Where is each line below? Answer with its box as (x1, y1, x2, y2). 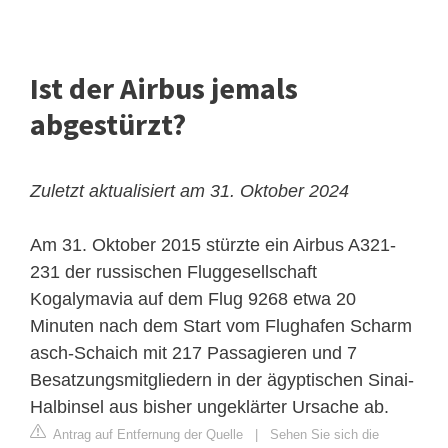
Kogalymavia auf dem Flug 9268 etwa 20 (30, 289, 356, 310)
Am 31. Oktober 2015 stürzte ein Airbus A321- (30, 235, 396, 256)
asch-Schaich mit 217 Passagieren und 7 (30, 343, 357, 364)
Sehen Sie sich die (270, 427, 379, 443)
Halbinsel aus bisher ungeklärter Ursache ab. (30, 397, 389, 418)
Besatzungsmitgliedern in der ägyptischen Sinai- (30, 370, 414, 391)
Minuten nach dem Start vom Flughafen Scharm (30, 316, 412, 337)
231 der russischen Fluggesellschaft (30, 262, 317, 283)
